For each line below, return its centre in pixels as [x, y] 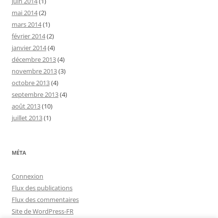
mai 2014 [25, 12]
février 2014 [28, 36]
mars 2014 [27, 24]
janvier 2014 [29, 47]
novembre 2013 [34, 71]
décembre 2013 [34, 59]
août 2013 [26, 106]
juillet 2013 [27, 118]
